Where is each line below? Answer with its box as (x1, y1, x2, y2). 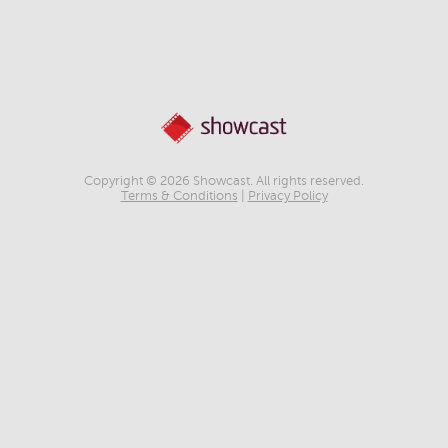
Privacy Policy (247, 189, 328, 204)
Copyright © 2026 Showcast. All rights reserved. (84, 174, 364, 189)
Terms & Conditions (120, 189, 238, 204)
